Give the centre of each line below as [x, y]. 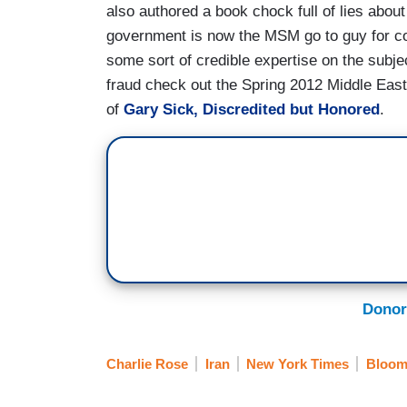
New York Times [298, 364]
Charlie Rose [147, 364]
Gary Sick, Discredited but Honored [252, 109]
